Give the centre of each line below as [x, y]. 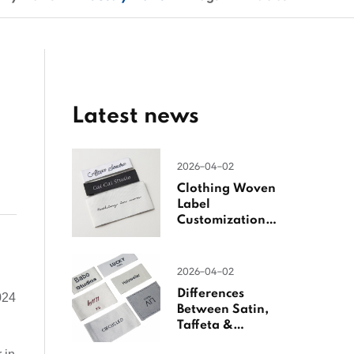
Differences [211, 294]
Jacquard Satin [223, 341]
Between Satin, [223, 309]
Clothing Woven [226, 188]
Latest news [136, 116]
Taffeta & [205, 325]
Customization [221, 220]
